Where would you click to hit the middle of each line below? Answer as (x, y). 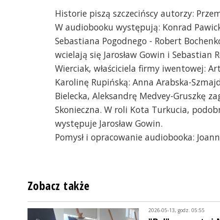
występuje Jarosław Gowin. (109, 124)
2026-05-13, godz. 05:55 (176, 210)
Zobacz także (59, 186)
